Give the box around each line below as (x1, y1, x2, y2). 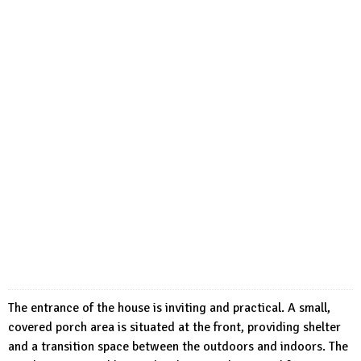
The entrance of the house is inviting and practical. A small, (8, 300, 330, 317)
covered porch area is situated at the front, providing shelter (8, 319, 341, 336)
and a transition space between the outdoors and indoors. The (8, 338, 348, 355)
